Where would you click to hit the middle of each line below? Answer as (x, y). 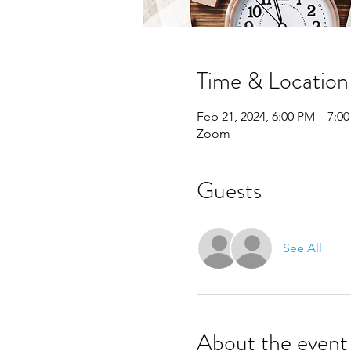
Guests (229, 190)
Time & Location (272, 81)
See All (302, 248)
